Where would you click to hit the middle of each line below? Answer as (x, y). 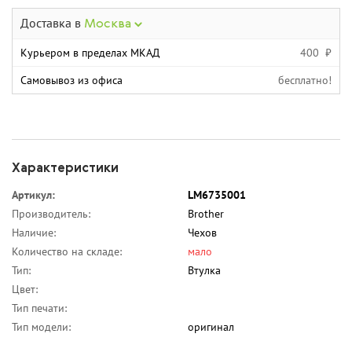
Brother (206, 214)
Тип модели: (41, 327)
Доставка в (52, 23)
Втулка (204, 271)
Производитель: (51, 214)
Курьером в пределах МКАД (90, 53)
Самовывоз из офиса (71, 81)
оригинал (211, 327)
